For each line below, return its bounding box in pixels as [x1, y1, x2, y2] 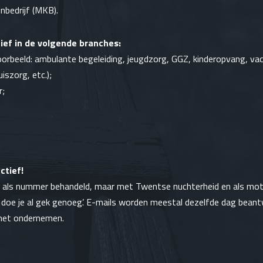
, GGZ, [167, 51, 193, 66]
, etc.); [28, 67, 52, 82]
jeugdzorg [127, 51, 167, 66]
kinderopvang [193, 51, 245, 66]
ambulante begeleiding [35, 51, 123, 66]
